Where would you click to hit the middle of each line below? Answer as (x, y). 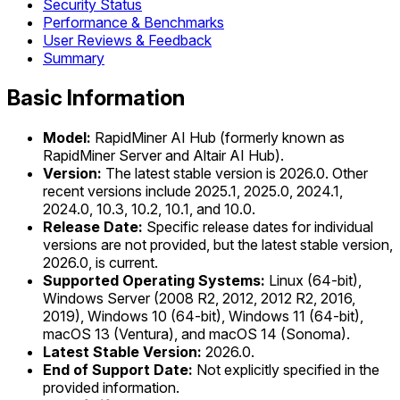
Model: (67, 137)
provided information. (111, 387)
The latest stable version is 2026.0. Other (235, 173)
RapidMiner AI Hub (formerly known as (218, 137)
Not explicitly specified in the (286, 369)
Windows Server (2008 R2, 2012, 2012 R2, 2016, (199, 298)
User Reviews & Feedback (127, 41)
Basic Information (96, 98)
